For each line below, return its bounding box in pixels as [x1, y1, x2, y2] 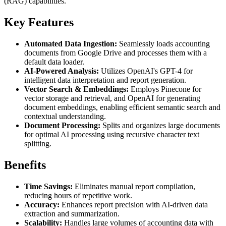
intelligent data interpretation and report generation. [24, 76, 186, 85]
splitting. [24, 139, 51, 148]
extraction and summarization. [24, 209, 120, 218]
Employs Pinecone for [129, 85, 201, 94]
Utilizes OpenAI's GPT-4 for [99, 67, 193, 76]
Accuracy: [24, 200, 60, 209]
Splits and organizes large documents [100, 121, 220, 130]
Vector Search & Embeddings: [24, 85, 129, 94]
